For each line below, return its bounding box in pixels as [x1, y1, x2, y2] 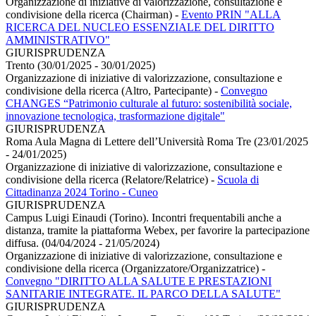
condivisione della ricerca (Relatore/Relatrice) [6, 173, 211, 186]
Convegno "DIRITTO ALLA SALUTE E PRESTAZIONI [6, 274, 272, 287]
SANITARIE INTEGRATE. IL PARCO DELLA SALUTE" [6, 287, 281, 300]
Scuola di [217, 173, 259, 186]
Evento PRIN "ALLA [181, 8, 281, 20]
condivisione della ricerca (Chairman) [6, 8, 175, 20]
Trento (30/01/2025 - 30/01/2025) [6, 59, 155, 71]
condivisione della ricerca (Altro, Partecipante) [6, 84, 214, 97]
